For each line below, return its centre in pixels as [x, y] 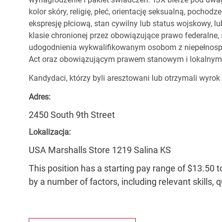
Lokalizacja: [50, 132]
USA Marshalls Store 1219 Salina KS [100, 150]
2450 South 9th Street [72, 115]
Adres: [40, 97]
